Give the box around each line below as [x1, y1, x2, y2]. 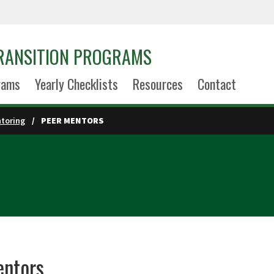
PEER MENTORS [41, 115, 105, 126]
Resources [132, 74, 183, 94]
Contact [197, 74, 236, 94]
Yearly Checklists [34, 74, 118, 94]
